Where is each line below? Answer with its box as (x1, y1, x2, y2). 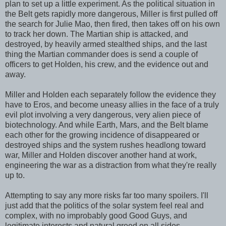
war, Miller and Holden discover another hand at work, (5, 150, 197, 159)
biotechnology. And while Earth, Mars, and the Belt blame (5, 120, 208, 129)
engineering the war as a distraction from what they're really (5, 160, 216, 169)
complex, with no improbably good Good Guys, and (5, 211, 187, 220)
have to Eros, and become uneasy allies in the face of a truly (5, 100, 219, 109)
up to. (5, 171, 25, 180)
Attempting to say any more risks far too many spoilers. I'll (5, 191, 208, 200)
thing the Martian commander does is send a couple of (5, 49, 198, 59)
